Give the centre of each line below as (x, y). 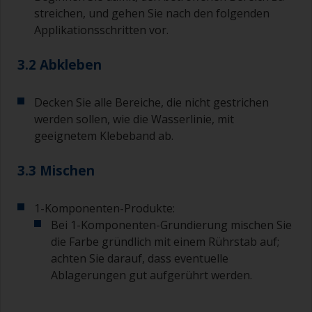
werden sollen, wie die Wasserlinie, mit (134, 119)
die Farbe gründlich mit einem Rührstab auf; (165, 242)
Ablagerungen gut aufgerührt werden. (151, 275)
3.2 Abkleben (60, 65)
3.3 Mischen (56, 171)
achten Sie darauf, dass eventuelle (140, 259)
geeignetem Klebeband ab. (104, 136)
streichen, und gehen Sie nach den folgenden (152, 14)
